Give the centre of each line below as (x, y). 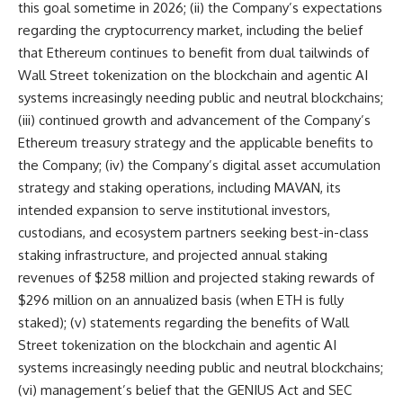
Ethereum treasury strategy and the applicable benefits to (196, 143)
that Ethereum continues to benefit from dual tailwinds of (193, 53)
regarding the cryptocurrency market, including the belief (190, 30)
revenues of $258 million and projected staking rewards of (196, 278)
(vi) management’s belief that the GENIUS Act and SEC (185, 390)
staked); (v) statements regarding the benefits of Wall (184, 322)
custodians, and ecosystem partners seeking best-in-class (193, 233)
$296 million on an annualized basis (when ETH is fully (181, 300)
